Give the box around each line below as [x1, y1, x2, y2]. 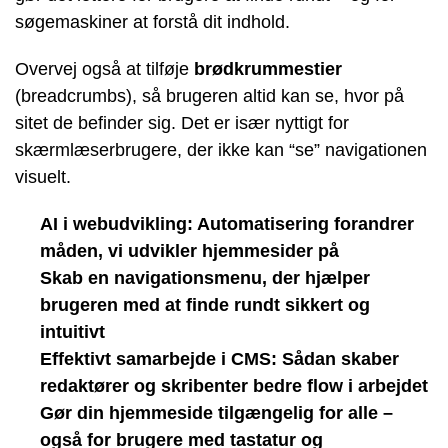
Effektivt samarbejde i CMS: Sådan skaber [40, 349, 399, 369]
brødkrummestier [194, 59, 342, 79]
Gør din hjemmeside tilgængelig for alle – [40, 403, 393, 423]
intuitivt [40, 322, 105, 342]
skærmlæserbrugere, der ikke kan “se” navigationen [15, 140, 427, 160]
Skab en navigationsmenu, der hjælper [40, 268, 370, 288]
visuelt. [15, 167, 71, 187]
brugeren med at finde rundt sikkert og [40, 295, 370, 315]
